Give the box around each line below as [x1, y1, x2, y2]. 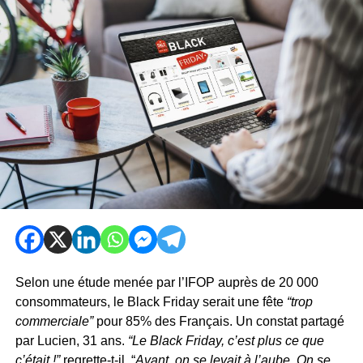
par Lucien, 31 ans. [15, 333, 128, 348]
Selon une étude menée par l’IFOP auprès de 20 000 [15, 275, 318, 289]
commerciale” [15, 314, 93, 328]
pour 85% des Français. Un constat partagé [92, 314, 344, 328]
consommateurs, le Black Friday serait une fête [15, 294, 284, 309]
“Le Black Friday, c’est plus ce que [127, 333, 324, 348]
